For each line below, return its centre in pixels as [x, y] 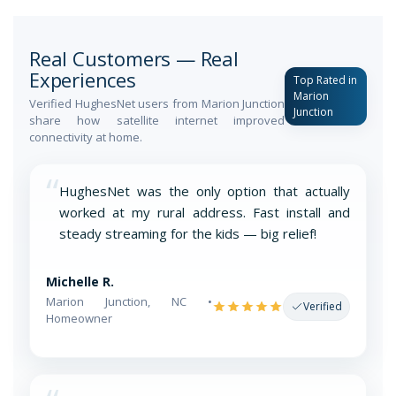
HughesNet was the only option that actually [205, 190]
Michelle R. [80, 281]
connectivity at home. [86, 137]
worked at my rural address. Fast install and [205, 212]
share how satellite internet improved [157, 120]
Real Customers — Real [134, 58]
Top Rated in [326, 80]
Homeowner [79, 318]
